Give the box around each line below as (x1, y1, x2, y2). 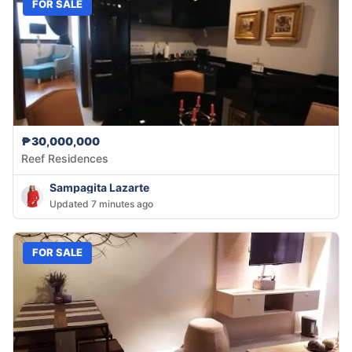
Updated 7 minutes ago (49, 197, 153, 210)
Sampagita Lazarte (49, 180, 149, 194)
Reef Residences (21, 151, 108, 165)
